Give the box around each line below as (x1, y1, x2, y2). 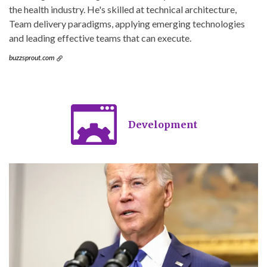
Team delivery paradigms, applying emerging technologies (9, 18, 245, 30)
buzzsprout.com (9, 53, 54, 63)
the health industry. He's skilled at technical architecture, (9, 4, 237, 15)
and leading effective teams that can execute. (9, 32, 191, 44)
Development (128, 119, 197, 131)
